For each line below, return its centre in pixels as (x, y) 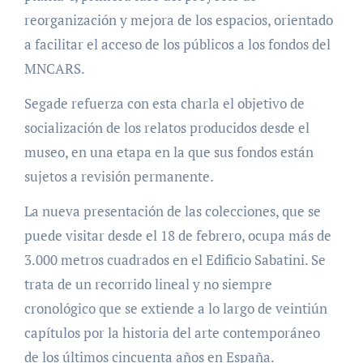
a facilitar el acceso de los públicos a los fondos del (177, 45)
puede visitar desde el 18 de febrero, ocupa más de (177, 236)
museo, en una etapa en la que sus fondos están (169, 152)
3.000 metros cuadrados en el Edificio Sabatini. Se (175, 260)
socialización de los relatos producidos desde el (167, 128)
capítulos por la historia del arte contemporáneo (172, 333)
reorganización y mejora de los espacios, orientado (178, 20)
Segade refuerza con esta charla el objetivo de (164, 104)
